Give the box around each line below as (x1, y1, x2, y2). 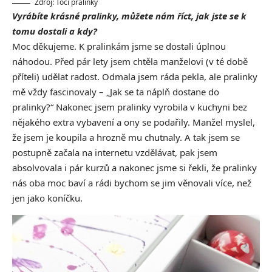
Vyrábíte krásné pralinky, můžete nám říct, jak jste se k (12, 10, 246, 22)
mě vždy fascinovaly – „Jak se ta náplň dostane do (12, 86, 219, 98)
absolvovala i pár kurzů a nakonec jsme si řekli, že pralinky (12, 161, 257, 174)
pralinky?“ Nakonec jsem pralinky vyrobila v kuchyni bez (12, 101, 247, 114)
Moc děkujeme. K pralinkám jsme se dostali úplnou (12, 40, 226, 53)
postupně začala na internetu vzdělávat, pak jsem (12, 146, 217, 159)
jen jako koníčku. (12, 192, 83, 205)
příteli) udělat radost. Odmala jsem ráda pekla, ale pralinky (12, 70, 257, 83)
